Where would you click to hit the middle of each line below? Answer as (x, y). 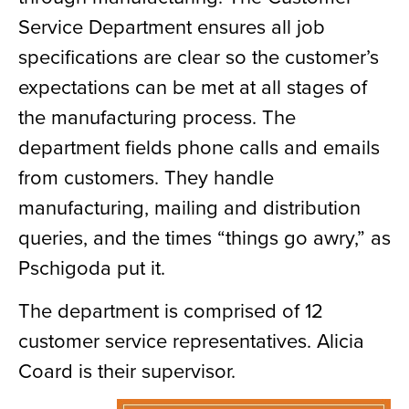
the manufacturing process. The (157, 116)
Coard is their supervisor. (127, 371)
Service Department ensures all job (172, 26)
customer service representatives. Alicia (191, 341)
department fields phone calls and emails (199, 146)
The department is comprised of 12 (171, 310)
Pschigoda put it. (92, 267)
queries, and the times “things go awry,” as (204, 236)
